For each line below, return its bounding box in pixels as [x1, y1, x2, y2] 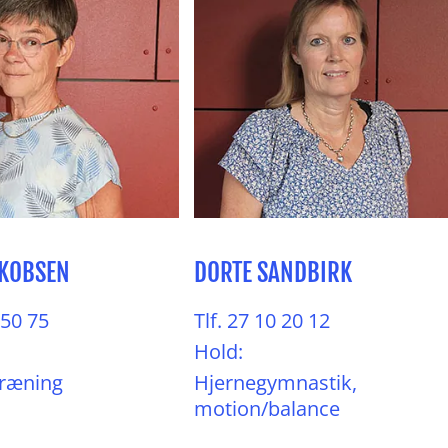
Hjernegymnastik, [194, 369, 357, 396]
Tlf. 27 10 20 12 [194, 307, 330, 334]
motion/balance [194, 395, 340, 422]
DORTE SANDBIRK [194, 257, 352, 288]
